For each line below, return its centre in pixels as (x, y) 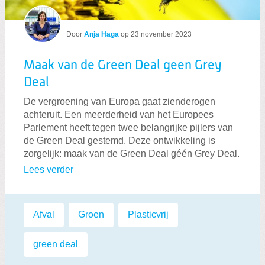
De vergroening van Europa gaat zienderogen (119, 102)
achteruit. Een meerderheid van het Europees (119, 115)
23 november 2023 (161, 34)
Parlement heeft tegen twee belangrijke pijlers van (128, 128)
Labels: (38, 208)
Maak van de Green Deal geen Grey (122, 65)
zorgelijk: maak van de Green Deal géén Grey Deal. (132, 154)
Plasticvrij (148, 214)
